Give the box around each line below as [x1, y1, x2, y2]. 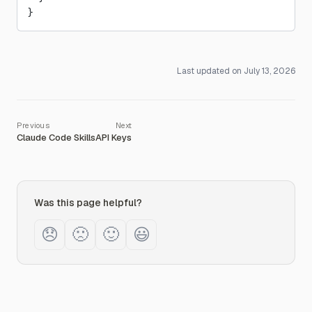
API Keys [95, 132, 132, 143]
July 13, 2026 [244, 65, 295, 77]
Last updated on [177, 65, 242, 77]
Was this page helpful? [34, 196, 142, 209]
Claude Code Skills [17, 132, 95, 143]
